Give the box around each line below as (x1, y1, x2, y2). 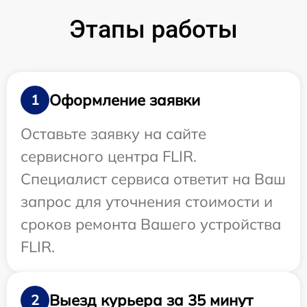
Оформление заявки (49, 90, 200, 110)
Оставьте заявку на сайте (21, 124, 206, 144)
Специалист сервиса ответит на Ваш (21, 169, 286, 189)
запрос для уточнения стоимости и (21, 192, 273, 212)
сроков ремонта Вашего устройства (21, 214, 281, 234)
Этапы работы (69, 15, 238, 45)
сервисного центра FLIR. (21, 147, 197, 167)
